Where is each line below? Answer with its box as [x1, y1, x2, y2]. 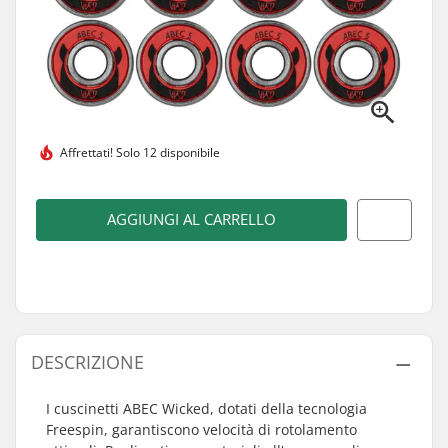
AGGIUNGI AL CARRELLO [107, 209, 276, 230]
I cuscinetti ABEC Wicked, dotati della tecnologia [46, 399, 367, 418]
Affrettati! [60, 143, 113, 161]
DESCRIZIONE [31, 350, 144, 374]
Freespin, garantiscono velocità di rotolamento [46, 420, 357, 439]
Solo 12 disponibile [113, 143, 220, 161]
